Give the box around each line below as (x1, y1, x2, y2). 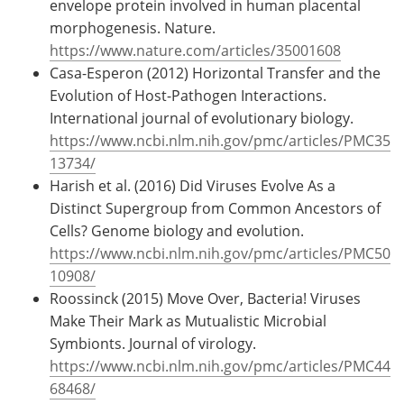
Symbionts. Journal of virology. (50, 333, 256, 353)
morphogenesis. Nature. (50, 17, 216, 38)
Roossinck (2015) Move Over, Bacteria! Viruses (50, 288, 361, 308)
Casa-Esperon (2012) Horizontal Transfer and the (50, 62, 381, 83)
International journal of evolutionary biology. (50, 107, 353, 128)
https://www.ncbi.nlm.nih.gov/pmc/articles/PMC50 (50, 243, 390, 263)
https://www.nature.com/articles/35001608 (50, 40, 341, 60)
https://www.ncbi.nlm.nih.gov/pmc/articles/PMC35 (50, 130, 390, 151)
